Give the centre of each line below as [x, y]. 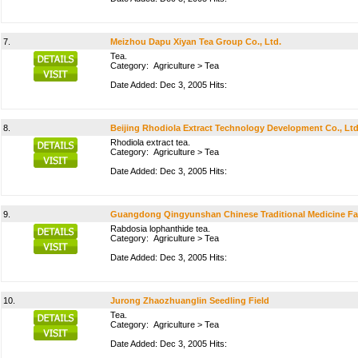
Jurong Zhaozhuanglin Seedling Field [190, 300]
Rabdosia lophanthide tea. [160, 229]
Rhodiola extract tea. [150, 142]
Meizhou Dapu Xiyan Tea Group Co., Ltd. [196, 42]
